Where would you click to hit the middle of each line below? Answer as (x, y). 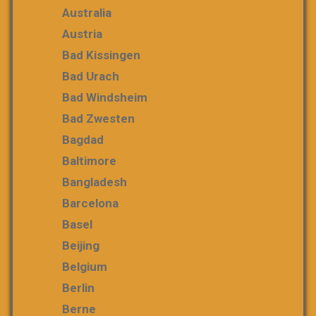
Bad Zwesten (98, 119)
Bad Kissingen (101, 55)
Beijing (81, 245)
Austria (82, 34)
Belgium (85, 267)
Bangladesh (95, 182)
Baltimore (89, 161)
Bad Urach (91, 76)
